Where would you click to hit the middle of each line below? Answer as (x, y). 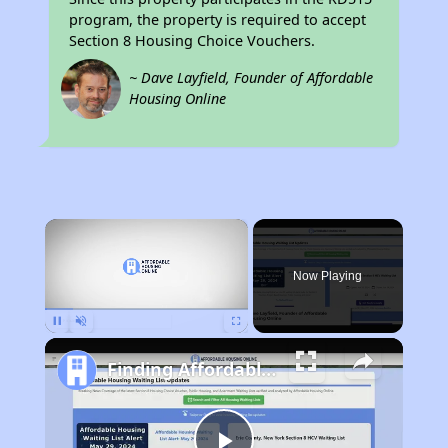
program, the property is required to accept (218, 19)
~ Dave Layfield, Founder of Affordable (251, 77)
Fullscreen (254, 342)
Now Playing (328, 276)
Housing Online (178, 98)
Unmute (95, 342)
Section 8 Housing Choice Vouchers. (192, 40)
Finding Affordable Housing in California (268, 369)
